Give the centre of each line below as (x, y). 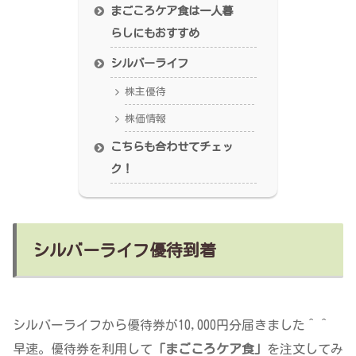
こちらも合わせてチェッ (172, 147)
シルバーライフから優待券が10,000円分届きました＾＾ (172, 325)
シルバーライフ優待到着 (124, 251)
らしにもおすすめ (155, 33)
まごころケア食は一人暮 (172, 11)
